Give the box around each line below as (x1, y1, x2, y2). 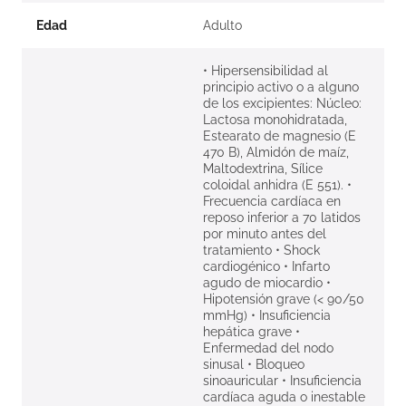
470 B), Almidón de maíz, (203, 145, 349, 160)
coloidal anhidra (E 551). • (203, 178, 352, 193)
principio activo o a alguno (203, 80, 359, 95)
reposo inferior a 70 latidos (203, 210, 361, 226)
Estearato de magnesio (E (203, 129, 356, 144)
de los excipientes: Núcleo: (203, 96, 362, 111)
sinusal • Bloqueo (203, 357, 304, 372)
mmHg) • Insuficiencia (203, 308, 331, 324)
